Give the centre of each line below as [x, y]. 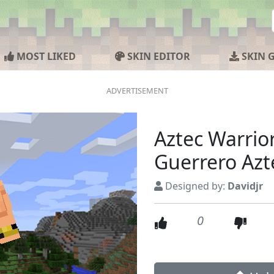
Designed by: [195, 186]
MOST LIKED [45, 56]
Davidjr [245, 186]
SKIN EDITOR [157, 56]
